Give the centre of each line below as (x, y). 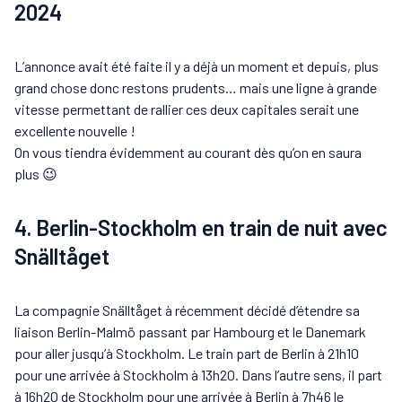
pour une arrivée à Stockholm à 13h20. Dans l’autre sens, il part (198, 375)
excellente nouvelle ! (75, 131)
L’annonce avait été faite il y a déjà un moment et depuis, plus (197, 66)
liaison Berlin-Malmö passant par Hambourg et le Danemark (190, 332)
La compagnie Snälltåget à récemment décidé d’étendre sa (187, 310)
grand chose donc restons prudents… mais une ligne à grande (196, 88)
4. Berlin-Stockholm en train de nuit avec (201, 228)
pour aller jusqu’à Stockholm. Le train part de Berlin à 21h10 (187, 354)
